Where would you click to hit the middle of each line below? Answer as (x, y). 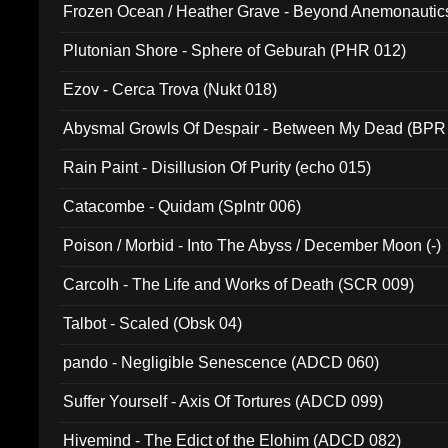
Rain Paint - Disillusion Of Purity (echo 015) (217, 167)
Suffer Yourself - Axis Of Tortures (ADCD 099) (223, 401)
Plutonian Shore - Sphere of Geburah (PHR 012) (235, 50)
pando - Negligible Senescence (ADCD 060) (221, 362)
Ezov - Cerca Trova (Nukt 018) (170, 89)
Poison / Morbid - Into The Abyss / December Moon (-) (252, 245)
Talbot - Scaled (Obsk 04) (153, 323)
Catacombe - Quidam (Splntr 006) (182, 206)
